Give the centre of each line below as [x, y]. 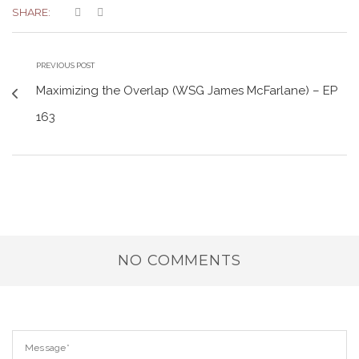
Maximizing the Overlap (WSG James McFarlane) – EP [187, 91]
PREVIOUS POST [66, 65]
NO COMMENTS [179, 260]
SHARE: [31, 12]
